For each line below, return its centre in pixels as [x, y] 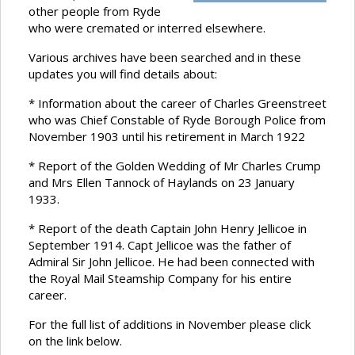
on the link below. [75, 341]
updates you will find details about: [123, 74]
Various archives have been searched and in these [165, 57]
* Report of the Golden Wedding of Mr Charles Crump [175, 166]
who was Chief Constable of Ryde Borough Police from [177, 120]
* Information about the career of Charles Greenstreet [177, 103]
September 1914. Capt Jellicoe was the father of [160, 245]
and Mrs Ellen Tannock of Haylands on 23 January [162, 183]
